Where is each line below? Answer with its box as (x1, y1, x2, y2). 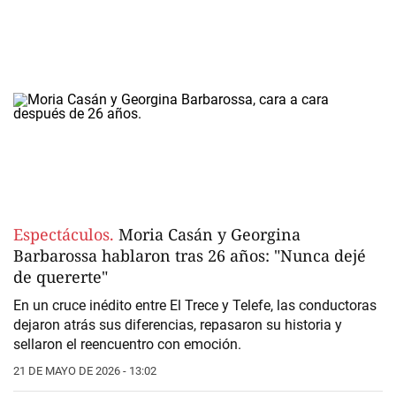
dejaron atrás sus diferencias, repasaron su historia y (13, 316, 342, 334)
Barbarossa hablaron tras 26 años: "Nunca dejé (13, 245, 366, 267)
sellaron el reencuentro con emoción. (13, 336, 241, 354)
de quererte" (13, 266, 108, 288)
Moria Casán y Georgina (114, 224, 301, 246)
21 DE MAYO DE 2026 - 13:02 (13, 364, 156, 378)
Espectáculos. (13, 224, 114, 246)
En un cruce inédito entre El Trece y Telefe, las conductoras (13, 297, 377, 315)
